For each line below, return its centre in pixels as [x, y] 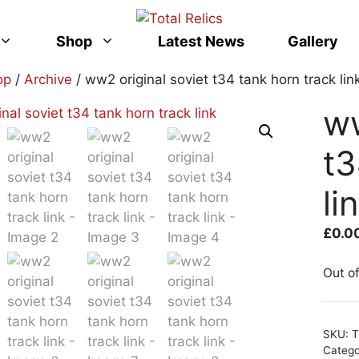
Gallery [313, 41]
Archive [48, 79]
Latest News [201, 41]
